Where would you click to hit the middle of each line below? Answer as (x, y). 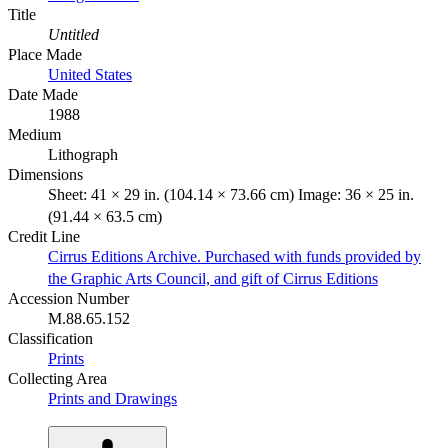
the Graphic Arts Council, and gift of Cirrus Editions (213, 278)
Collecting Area (57, 378)
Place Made (45, 54)
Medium (34, 134)
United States (90, 74)
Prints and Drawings (112, 398)
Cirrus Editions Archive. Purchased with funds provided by (234, 256)
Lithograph (83, 154)
